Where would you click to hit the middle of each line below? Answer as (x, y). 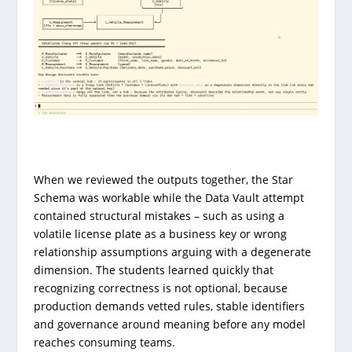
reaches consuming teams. (104, 342)
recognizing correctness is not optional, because (160, 288)
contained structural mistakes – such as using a (159, 215)
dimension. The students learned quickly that (153, 269)
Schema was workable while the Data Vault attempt (169, 197)
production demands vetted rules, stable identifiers (169, 306)
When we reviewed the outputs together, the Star (163, 179)
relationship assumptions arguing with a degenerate (172, 251)
